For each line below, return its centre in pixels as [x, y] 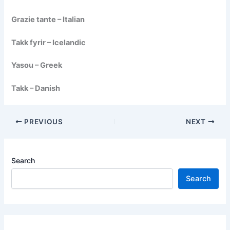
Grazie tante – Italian [48, 20]
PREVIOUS [43, 121]
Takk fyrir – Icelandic [49, 42]
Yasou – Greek [37, 65]
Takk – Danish [36, 88]
